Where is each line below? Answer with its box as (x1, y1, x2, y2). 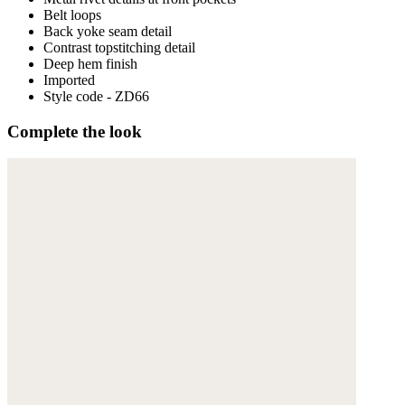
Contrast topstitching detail (43, 39, 195, 55)
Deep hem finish (43, 55, 137, 71)
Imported (43, 71, 95, 88)
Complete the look (7, 121, 142, 141)
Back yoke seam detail (43, 23, 172, 39)
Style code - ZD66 (43, 88, 149, 104)
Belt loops (43, 6, 101, 23)
